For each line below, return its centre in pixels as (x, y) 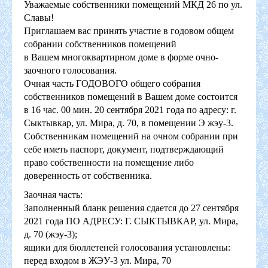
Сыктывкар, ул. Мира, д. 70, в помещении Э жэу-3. (129, 123)
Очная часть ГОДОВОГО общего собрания (112, 83)
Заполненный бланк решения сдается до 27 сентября (131, 208)
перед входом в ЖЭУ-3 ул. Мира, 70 (98, 260)
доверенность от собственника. (88, 175)
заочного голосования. (70, 70)
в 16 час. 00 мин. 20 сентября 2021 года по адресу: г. (130, 109)
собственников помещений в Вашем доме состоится (131, 96)
